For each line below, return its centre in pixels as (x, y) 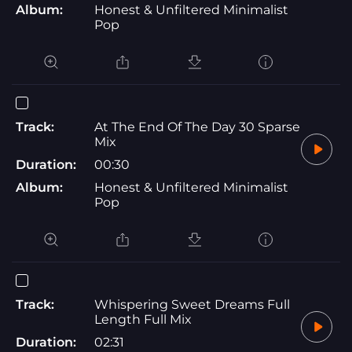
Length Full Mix (143, 319)
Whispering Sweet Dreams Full (192, 304)
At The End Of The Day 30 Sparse (197, 126)
